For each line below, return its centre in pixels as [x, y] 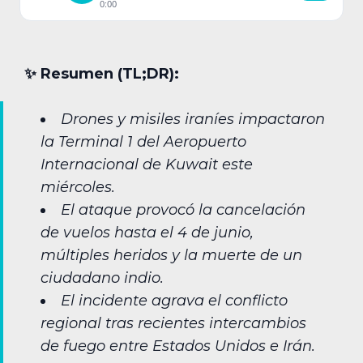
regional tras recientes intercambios [173, 323]
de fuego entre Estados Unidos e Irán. [178, 346]
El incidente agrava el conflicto [174, 300]
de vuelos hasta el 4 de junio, [147, 232]
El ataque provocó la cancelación [183, 209]
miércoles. [78, 187]
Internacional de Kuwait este [147, 164]
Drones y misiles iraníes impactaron [193, 119]
